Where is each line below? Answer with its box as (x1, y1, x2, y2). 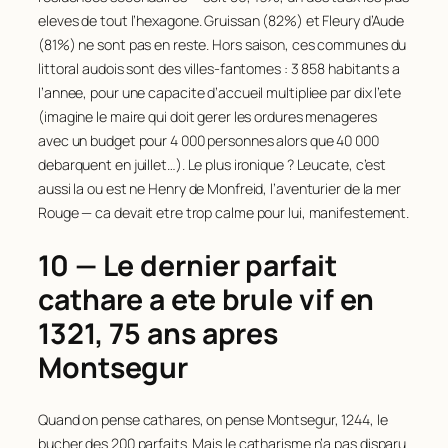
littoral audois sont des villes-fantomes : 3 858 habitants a (38, 58, 400, 78)
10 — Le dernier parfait (38, 245, 337, 285)
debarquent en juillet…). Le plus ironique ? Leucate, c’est (38, 154, 387, 174)
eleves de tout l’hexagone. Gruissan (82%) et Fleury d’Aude (38, 10, 405, 30)
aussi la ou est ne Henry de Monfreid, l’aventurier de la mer (38, 178, 401, 198)
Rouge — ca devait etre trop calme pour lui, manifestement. (38, 202, 410, 222)
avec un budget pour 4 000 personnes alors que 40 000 (38, 130, 379, 150)
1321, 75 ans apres (38, 313, 279, 353)
